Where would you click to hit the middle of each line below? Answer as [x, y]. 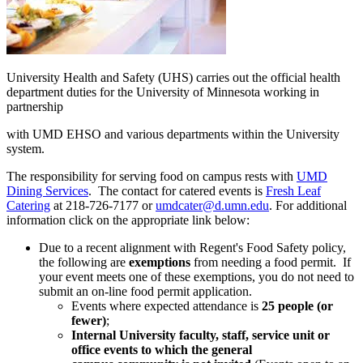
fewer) [89, 321]
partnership [35, 107]
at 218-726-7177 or [103, 206]
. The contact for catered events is [177, 191]
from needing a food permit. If [271, 263]
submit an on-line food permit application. [145, 292]
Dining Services [47, 191]
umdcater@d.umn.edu [212, 206]
